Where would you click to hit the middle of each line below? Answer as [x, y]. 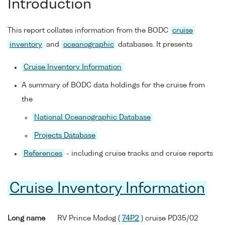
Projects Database [65, 136]
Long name [26, 218]
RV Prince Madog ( [89, 218]
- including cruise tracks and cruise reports [139, 154]
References [43, 154]
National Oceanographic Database [92, 118]
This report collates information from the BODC [89, 31]
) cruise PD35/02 [170, 218]
